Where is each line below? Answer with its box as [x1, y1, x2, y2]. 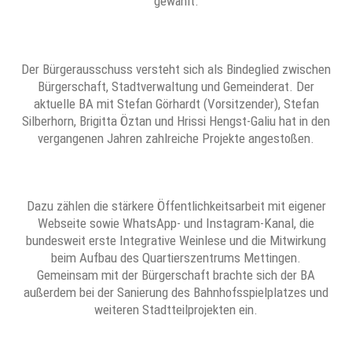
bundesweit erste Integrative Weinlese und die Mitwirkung [26, 233, 326, 249]
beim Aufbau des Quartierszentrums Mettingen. [51, 250, 301, 266]
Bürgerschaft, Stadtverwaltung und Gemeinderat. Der [38, 78, 314, 94]
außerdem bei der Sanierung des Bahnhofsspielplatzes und [24, 284, 328, 301]
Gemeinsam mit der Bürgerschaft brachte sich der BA [37, 267, 315, 284]
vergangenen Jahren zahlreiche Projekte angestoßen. [38, 130, 314, 146]
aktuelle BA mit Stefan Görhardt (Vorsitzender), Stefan [33, 95, 319, 112]
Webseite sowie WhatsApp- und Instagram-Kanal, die [38, 215, 314, 232]
